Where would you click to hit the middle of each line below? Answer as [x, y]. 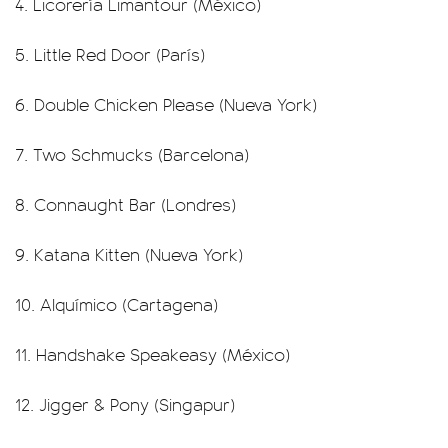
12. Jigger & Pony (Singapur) [125, 404]
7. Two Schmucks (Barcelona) [132, 154]
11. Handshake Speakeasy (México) [152, 354]
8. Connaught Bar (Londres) [125, 204]
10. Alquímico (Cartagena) [116, 304]
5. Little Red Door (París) [110, 54]
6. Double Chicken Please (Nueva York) [166, 104]
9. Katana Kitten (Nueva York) [129, 254]
